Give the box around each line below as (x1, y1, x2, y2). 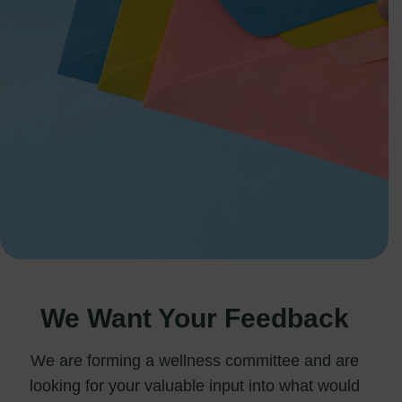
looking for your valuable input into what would (29, 377, 360, 395)
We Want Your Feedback (39, 303, 349, 333)
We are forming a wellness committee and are (30, 352, 359, 370)
